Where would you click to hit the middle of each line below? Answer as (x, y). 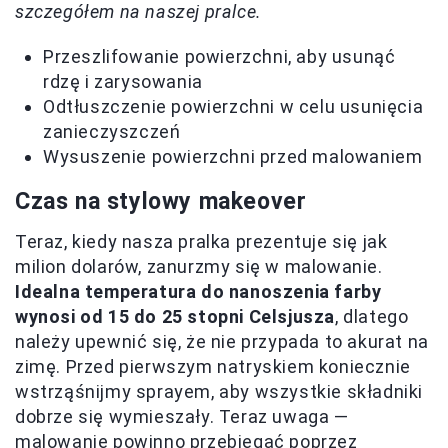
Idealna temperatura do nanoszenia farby (198, 291)
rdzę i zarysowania (123, 81)
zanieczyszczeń (112, 131)
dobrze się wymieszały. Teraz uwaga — (182, 416)
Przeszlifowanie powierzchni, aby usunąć (219, 56)
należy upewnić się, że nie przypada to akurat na (222, 341)
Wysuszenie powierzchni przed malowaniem (233, 156)
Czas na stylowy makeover (161, 201)
